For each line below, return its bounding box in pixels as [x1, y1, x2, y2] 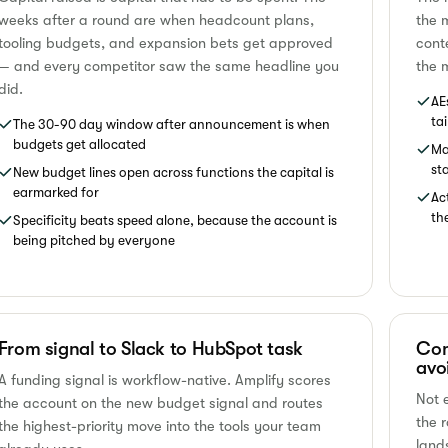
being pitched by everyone [12, 232, 175, 248]
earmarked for [12, 184, 99, 200]
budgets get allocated [12, 136, 146, 152]
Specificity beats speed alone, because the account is [12, 212, 337, 228]
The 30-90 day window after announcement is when [12, 116, 330, 132]
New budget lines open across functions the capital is [12, 164, 334, 180]
